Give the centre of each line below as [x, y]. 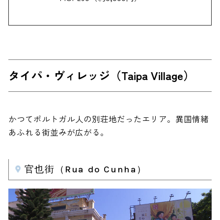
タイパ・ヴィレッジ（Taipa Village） [101, 75]
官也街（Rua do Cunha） [86, 169]
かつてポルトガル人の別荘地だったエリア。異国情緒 [108, 119]
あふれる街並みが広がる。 [58, 132]
